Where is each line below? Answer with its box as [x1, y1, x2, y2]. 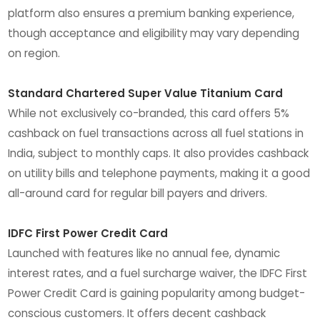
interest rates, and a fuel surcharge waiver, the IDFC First [8, 265, 308, 281]
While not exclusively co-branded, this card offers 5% [8, 105, 290, 121]
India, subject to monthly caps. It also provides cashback [8, 145, 309, 161]
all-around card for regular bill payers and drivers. [8, 185, 268, 201]
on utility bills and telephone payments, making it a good [8, 165, 311, 181]
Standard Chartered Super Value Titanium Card [8, 85, 284, 101]
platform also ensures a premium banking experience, [8, 5, 295, 21]
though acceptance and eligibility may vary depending [8, 25, 300, 41]
